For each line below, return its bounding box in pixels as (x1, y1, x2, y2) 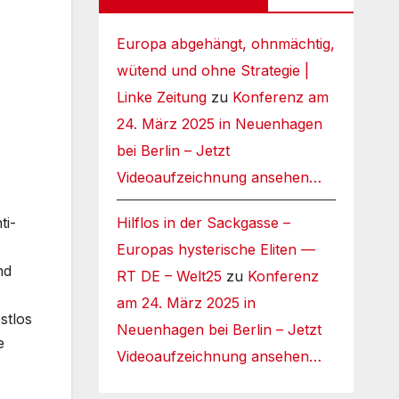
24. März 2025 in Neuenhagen (116, 114, 322, 133)
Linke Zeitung (116, 87, 207, 106)
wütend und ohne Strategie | (116, 61, 309, 79)
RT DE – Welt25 (116, 266, 222, 285)
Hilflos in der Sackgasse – (116, 213, 290, 232)
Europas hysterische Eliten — (116, 240, 315, 258)
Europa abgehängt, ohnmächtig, (116, 34, 335, 53)
